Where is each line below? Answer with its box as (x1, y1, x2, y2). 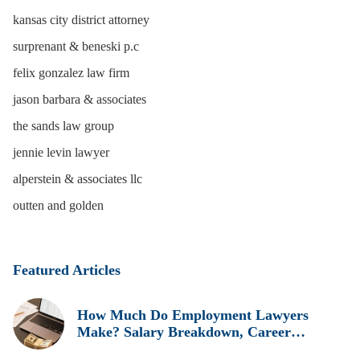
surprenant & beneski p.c (13, 39, 139, 53)
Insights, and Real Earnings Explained (77, 341, 317, 357)
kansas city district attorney (13, 13, 149, 27)
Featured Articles (13, 262, 121, 278)
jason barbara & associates (13, 92, 146, 106)
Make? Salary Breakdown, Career (77, 324, 291, 340)
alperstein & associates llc (13, 172, 142, 186)
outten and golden (13, 198, 104, 212)
